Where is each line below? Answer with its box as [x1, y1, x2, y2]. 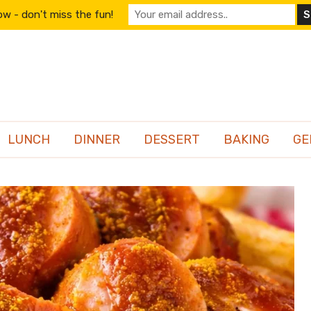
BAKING [224, 132, 269, 147]
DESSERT [144, 132, 200, 147]
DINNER [74, 132, 120, 147]
